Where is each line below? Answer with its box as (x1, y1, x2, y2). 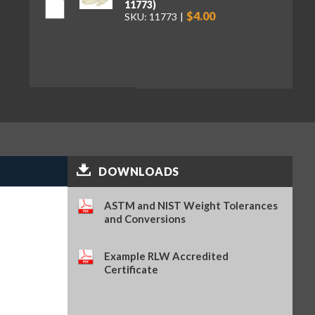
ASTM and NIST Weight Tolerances (104, 198, 278, 212)
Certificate (104, 263, 159, 276)
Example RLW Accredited (104, 250, 229, 263)
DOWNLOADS (98, 164, 179, 178)
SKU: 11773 (124, 11, 177, 23)
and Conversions (104, 212, 186, 225)
